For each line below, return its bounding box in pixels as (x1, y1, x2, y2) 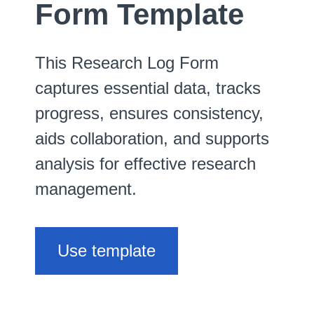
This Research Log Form (35, 53, 219, 72)
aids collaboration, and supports (35, 129, 269, 148)
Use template (57, 241, 156, 260)
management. (35, 179, 137, 198)
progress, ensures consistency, (35, 104, 264, 123)
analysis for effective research (35, 154, 256, 173)
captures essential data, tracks (35, 78, 261, 97)
